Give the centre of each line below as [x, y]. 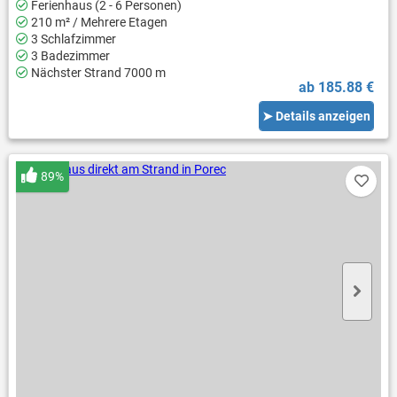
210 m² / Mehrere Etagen [97, 23]
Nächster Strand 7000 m [97, 73]
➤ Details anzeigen [317, 116]
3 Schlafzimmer [72, 39]
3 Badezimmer [69, 56]
